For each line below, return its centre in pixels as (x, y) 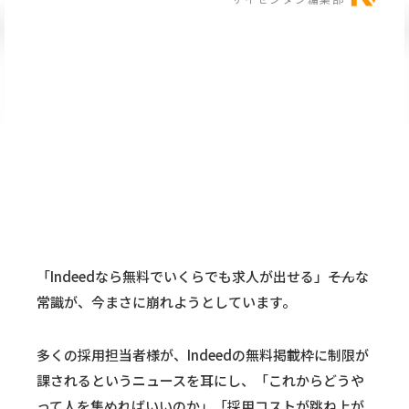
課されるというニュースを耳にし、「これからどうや (200, 381)
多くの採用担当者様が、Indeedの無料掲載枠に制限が (203, 355)
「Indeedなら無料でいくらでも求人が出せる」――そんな (203, 277)
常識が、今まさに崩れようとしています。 (166, 302)
